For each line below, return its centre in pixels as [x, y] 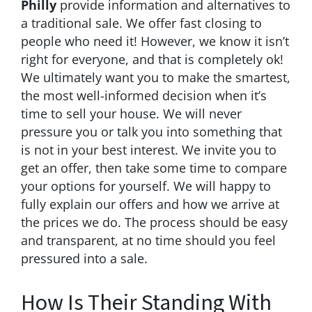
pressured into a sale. [84, 258]
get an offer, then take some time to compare [154, 167]
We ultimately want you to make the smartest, [156, 77]
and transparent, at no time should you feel [148, 240]
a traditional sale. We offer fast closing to [141, 23]
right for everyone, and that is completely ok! [152, 59]
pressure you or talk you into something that [151, 131]
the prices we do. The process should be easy [154, 222]
